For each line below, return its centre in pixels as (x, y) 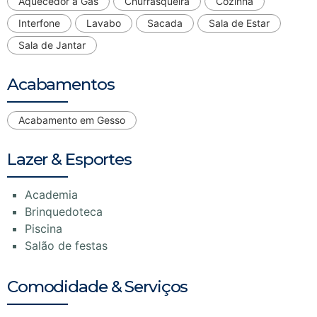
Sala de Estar (239, 23)
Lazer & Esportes (69, 159)
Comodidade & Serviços (98, 286)
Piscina (44, 228)
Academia (51, 194)
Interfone (39, 23)
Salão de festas (66, 245)
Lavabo (104, 23)
